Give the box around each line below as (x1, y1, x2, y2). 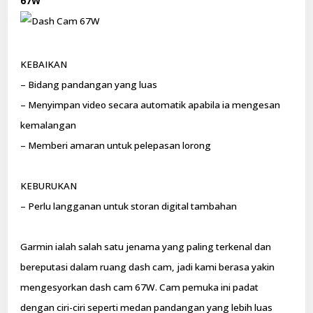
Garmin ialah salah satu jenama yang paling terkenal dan (20, 240, 272, 254)
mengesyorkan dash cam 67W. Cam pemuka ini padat (20, 281, 259, 294)
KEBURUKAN (20, 180, 78, 193)
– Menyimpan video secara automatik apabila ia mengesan (20, 99, 281, 112)
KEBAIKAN (20, 58, 68, 71)
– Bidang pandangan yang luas (20, 78, 158, 92)
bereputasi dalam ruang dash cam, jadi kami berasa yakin (20, 261, 275, 274)
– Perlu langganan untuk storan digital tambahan (20, 200, 238, 213)
